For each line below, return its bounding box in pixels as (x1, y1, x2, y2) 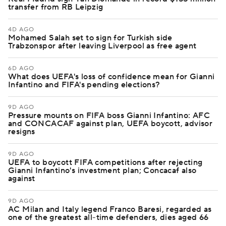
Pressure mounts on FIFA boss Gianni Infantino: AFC (8, 110, 210, 121)
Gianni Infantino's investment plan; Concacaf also (8, 165, 197, 176)
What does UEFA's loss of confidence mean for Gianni (8, 72, 215, 82)
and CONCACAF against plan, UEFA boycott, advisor (8, 119, 213, 129)
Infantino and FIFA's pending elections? (8, 80, 160, 90)
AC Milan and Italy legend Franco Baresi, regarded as (8, 204, 212, 214)
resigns (8, 127, 35, 137)
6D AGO (8, 65, 34, 72)
